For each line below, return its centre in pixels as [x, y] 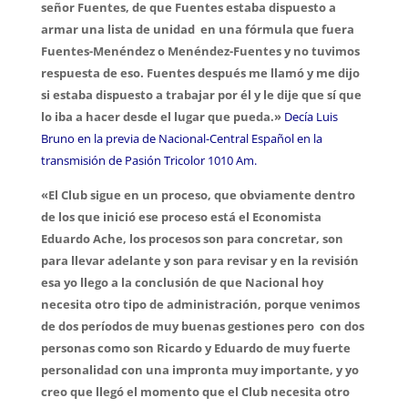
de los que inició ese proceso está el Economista [181, 216]
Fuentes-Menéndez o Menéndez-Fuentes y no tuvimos [200, 51]
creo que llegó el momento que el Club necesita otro [195, 391]
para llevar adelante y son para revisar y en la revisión [199, 260]
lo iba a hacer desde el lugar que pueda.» [162, 116]
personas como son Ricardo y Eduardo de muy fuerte [195, 347]
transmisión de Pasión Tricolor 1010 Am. [148, 160]
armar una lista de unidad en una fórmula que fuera [197, 29]
